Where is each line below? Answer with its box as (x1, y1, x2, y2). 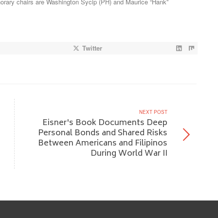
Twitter (82, 43, 103, 53)
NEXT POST (139, 109, 167, 116)
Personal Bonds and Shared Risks (38, 127, 167, 141)
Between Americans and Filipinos (38, 137, 167, 151)
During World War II (91, 147, 167, 162)
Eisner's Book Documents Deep (42, 116, 167, 131)
